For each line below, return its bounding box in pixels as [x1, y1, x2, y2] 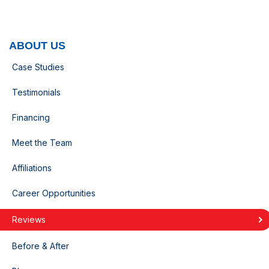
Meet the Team [12, 138, 72, 148]
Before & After [12, 241, 69, 252]
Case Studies [12, 62, 64, 73]
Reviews [12, 214, 46, 225]
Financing [12, 112, 50, 123]
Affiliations [12, 163, 52, 174]
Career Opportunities [12, 188, 95, 199]
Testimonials [12, 87, 61, 98]
